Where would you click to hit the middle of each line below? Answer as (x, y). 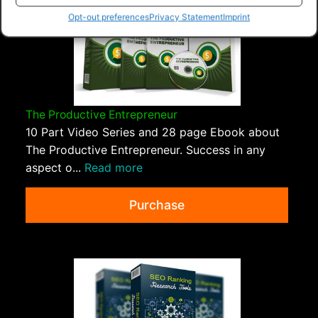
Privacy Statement (186, 17)
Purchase (157, 205)
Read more (114, 168)
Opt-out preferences (109, 17)
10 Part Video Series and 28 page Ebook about (153, 132)
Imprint (236, 17)
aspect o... (55, 168)
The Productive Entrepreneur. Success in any (146, 150)
